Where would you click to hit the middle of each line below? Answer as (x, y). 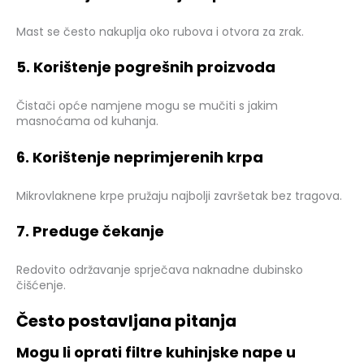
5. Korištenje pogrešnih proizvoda (146, 67)
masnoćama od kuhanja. (87, 121)
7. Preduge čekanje (90, 231)
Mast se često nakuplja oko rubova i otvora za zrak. (160, 31)
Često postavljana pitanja (126, 321)
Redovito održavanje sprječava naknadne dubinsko (160, 270)
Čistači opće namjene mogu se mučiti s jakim (147, 106)
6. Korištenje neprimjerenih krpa (140, 157)
